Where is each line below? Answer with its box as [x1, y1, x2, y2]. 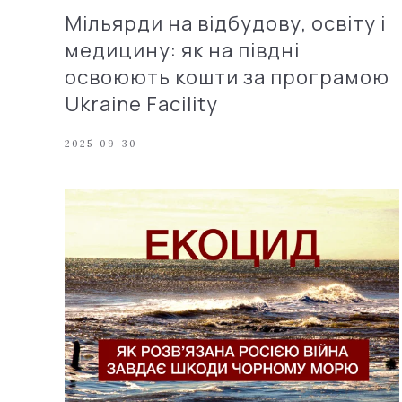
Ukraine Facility [65, 90, 218, 118]
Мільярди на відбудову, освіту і [65, 9, 386, 37]
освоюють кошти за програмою [65, 63, 389, 91]
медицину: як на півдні [65, 36, 300, 64]
